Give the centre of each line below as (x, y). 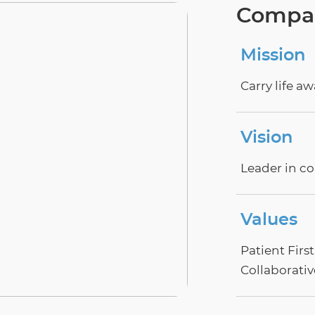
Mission (273, 55)
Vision (267, 137)
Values (269, 220)
